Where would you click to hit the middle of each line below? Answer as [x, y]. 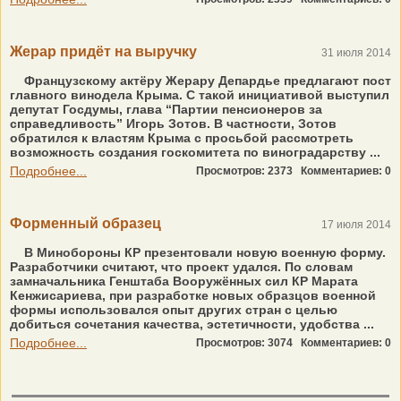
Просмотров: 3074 [248, 343]
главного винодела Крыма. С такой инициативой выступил [200, 95]
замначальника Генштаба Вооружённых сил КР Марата [184, 281]
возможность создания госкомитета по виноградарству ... [195, 152]
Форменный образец [85, 223]
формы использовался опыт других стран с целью [174, 310]
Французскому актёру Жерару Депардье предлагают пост [206, 81]
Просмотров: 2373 [248, 171]
